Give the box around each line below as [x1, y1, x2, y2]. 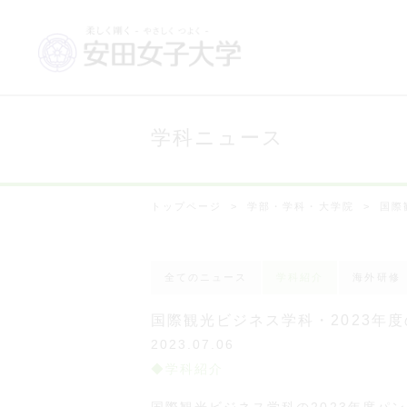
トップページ [151, 201, 223, 212]
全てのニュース [164, 272, 248, 283]
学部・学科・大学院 [247, 201, 354, 212]
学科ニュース [151, 126, 285, 149]
